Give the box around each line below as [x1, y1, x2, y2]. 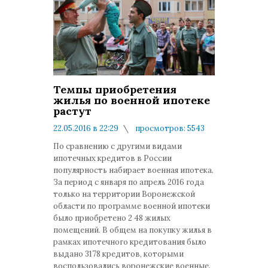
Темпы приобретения [53, 83, 176, 96]
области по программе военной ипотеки [53, 201, 210, 211]
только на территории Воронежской [53, 189, 195, 199]
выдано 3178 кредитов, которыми [53, 249, 184, 259]
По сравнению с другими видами [53, 141, 182, 151]
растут [53, 104, 92, 118]
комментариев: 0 [68, 135, 136, 145]
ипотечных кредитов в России [53, 153, 172, 163]
